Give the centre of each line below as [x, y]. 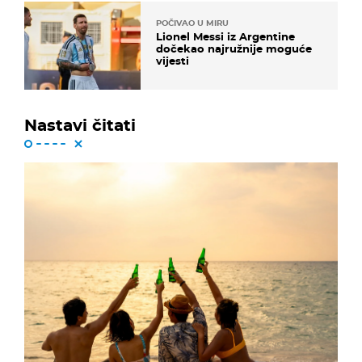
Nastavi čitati [80, 125]
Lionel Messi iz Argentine [225, 36]
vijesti [173, 60]
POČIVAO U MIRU [192, 23]
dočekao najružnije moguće [234, 48]
